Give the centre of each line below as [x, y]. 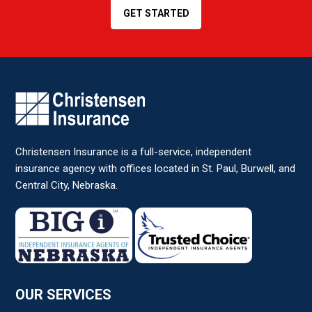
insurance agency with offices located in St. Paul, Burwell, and [156, 168]
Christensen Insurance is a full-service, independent [134, 151]
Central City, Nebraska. [67, 185]
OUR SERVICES [64, 294]
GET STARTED [156, 13]
